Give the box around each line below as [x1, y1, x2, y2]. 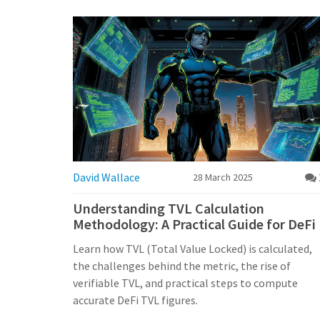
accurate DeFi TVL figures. [73, 292, 198, 307]
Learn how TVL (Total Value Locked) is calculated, [73, 241, 312, 256]
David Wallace [73, 169, 140, 184]
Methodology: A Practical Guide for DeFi [73, 214, 316, 233]
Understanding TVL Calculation [73, 199, 264, 217]
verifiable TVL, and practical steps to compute [73, 275, 298, 290]
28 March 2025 [192, 170, 253, 184]
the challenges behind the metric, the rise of [73, 258, 291, 273]
